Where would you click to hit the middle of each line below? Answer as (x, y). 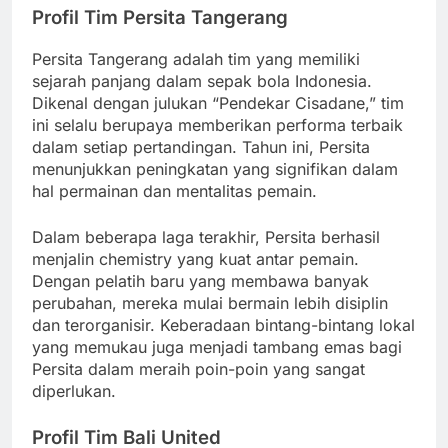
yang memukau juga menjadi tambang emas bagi (217, 346)
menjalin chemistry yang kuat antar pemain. (195, 258)
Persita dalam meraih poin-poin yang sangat (198, 368)
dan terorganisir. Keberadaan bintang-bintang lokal (223, 324)
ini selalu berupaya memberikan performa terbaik (217, 124)
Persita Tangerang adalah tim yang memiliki (196, 58)
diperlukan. (74, 390)
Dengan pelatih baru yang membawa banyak (200, 280)
